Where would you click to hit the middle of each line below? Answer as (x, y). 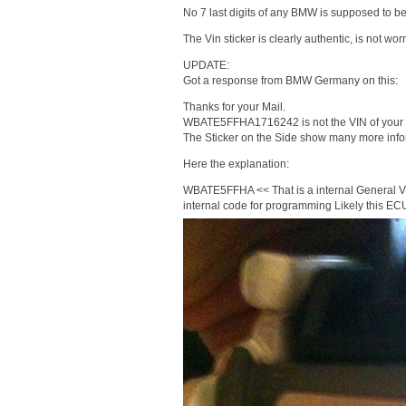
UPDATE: (206, 65)
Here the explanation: (236, 164)
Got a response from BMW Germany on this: (290, 80)
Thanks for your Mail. (234, 106)
